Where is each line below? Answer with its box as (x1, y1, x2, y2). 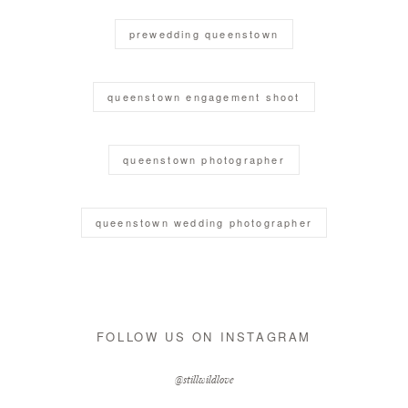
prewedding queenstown (128, 26, 280, 42)
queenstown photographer (123, 152, 285, 168)
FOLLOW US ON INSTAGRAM (96, 328, 312, 346)
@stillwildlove (174, 372, 234, 387)
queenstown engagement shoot (107, 89, 301, 105)
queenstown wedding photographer (95, 215, 313, 230)
